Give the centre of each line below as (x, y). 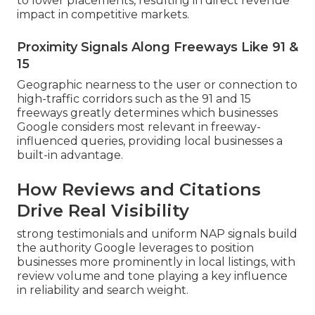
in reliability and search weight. (103, 290)
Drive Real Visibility (103, 211)
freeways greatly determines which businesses (147, 113)
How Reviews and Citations (139, 190)
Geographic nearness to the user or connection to (157, 85)
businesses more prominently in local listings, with (156, 262)
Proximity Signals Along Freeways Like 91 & (157, 47)
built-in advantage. (70, 155)
